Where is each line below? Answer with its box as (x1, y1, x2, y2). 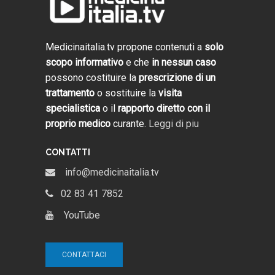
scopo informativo (45, 56, 123, 69)
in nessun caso (152, 56, 216, 69)
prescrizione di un (139, 72, 215, 84)
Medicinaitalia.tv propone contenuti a (45, 41, 204, 53)
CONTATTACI (62, 250, 106, 260)
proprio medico (45, 118, 110, 130)
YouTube (54, 209, 100, 222)
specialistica (45, 103, 100, 115)
